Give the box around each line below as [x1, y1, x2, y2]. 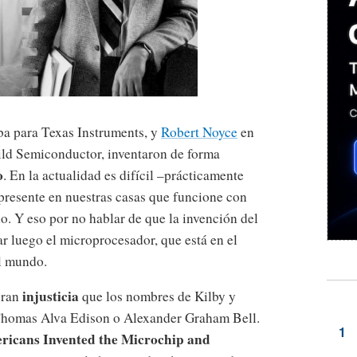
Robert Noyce [161, 122, 237, 141]
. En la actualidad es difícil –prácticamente [3, 165, 244, 184]
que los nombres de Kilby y [79, 286, 236, 305]
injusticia [22, 285, 79, 306]
